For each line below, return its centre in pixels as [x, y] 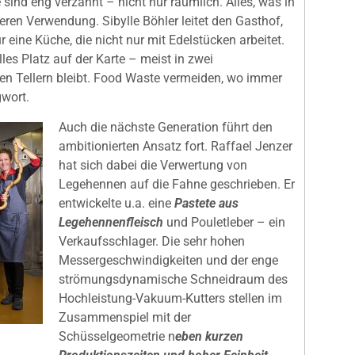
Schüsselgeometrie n [117, 337]
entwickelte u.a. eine [115, 204]
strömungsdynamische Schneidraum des [173, 280]
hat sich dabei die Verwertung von [153, 166]
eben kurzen [209, 337]
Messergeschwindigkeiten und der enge [168, 261]
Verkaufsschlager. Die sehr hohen [152, 242]
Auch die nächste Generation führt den [166, 128]
